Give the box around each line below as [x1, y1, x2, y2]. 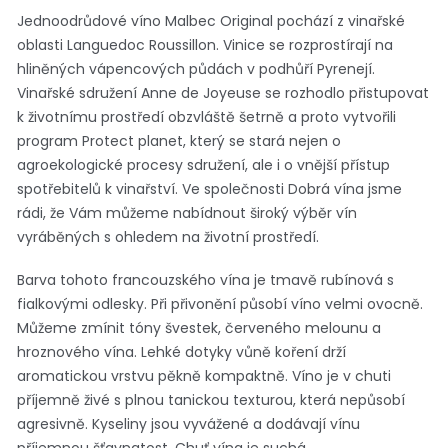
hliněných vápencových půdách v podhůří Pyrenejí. [17, 58, 375, 79]
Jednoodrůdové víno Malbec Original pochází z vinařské [17, 10, 405, 31]
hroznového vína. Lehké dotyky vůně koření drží [17, 341, 346, 362]
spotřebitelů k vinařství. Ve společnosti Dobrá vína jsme [17, 178, 402, 199]
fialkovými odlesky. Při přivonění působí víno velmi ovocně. [17, 293, 423, 314]
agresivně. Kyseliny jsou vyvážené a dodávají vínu [17, 413, 360, 434]
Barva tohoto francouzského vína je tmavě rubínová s [17, 269, 394, 290]
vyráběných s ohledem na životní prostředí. [17, 226, 319, 247]
